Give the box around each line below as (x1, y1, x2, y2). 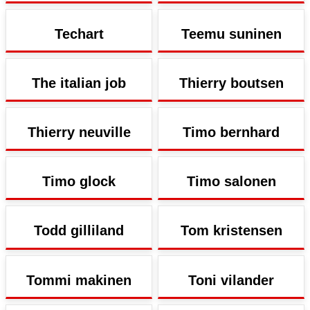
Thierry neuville (27, 125, 131, 140)
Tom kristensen (180, 223, 282, 239)
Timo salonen (186, 174, 276, 190)
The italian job (32, 75, 126, 91)
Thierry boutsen (179, 75, 284, 91)
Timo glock (42, 174, 116, 190)
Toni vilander (188, 272, 274, 288)
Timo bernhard (183, 125, 280, 140)
